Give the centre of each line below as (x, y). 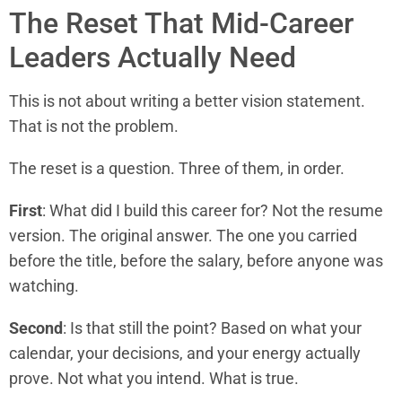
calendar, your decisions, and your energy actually (185, 354)
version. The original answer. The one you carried (183, 236)
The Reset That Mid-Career (181, 23)
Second (36, 328)
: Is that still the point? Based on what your (212, 328)
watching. (44, 286)
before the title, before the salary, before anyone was (196, 261)
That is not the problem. (94, 126)
